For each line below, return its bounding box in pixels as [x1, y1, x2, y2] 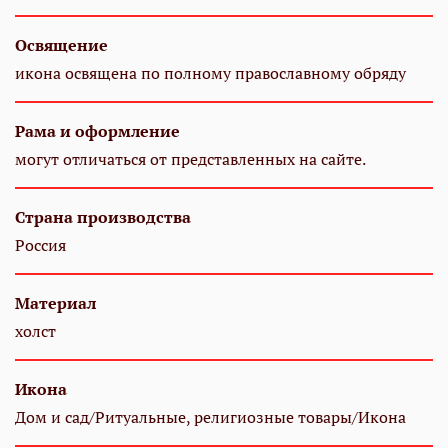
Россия [15, 233, 66, 256]
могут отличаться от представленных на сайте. [15, 147, 366, 170]
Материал [15, 291, 96, 314]
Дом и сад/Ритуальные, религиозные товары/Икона [15, 405, 406, 428]
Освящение [15, 33, 108, 56]
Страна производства [15, 205, 191, 228]
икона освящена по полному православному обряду [15, 61, 406, 84]
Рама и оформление [15, 119, 180, 142]
